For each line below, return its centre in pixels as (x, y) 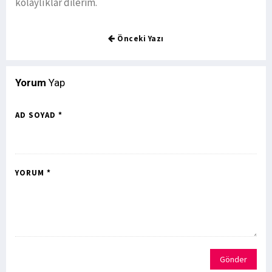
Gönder (233, 260)
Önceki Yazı (139, 39)
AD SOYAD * (39, 115)
